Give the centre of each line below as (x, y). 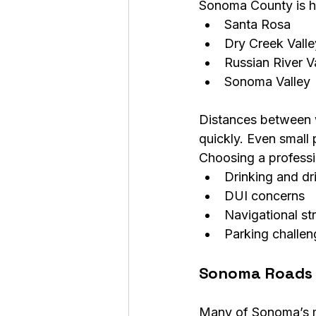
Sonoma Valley (267, 81)
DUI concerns (265, 196)
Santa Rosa (257, 24)
